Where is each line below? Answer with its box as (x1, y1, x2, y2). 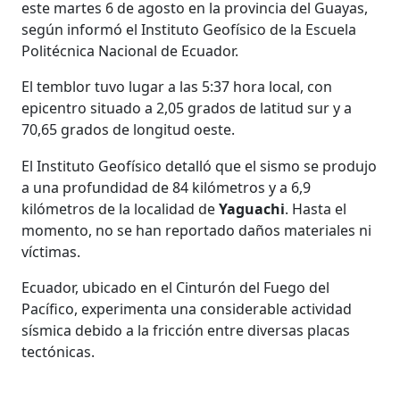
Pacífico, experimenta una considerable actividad (21, 298, 353, 319)
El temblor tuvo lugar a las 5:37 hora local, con (21, 76, 333, 96)
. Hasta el (285, 198, 347, 219)
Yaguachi (219, 198, 286, 219)
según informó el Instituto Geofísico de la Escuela (21, 19, 357, 39)
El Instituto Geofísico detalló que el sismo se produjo (21, 155, 378, 176)
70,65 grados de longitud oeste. (21, 119, 236, 139)
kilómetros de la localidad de (21, 198, 220, 219)
